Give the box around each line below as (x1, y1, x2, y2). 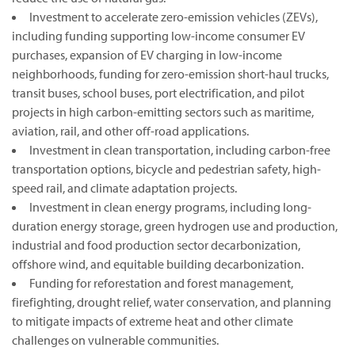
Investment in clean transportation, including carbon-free (29, 142, 330, 158)
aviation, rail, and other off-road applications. (12, 123, 249, 139)
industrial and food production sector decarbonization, (12, 237, 300, 254)
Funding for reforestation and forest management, (29, 275, 293, 292)
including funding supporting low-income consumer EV (12, 28, 305, 44)
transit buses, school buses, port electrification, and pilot (12, 85, 304, 101)
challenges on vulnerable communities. (12, 332, 219, 349)
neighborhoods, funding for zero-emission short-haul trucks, (12, 66, 329, 82)
